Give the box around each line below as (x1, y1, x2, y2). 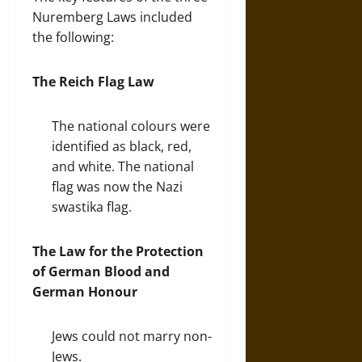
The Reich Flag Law (32, 73, 154, 90)
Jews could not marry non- (52, 327, 212, 345)
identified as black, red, (52, 137, 192, 155)
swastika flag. (52, 198, 132, 216)
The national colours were (52, 117, 210, 135)
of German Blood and (32, 263, 170, 280)
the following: (32, 28, 114, 46)
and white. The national (52, 158, 194, 175)
